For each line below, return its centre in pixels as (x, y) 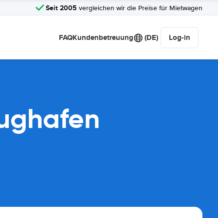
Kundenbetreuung (103, 37)
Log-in (180, 37)
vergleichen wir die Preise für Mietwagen (140, 8)
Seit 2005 (61, 8)
